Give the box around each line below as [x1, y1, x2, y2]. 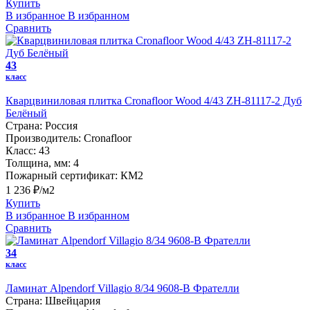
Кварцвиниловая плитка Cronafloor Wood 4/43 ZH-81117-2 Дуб [6, 95, 302, 107]
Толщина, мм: [6, 157, 71, 170]
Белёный [6, 107, 47, 120]
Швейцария [45, 295, 100, 307]
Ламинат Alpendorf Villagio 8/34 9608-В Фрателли [6, 282, 239, 295]
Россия [45, 120, 77, 132]
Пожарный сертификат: [6, 170, 118, 182]
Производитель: [6, 132, 81, 145]
